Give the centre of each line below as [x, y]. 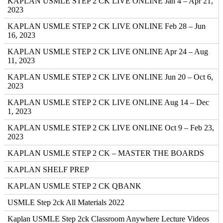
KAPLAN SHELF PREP [48, 170]
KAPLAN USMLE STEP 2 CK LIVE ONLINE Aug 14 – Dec [108, 103]
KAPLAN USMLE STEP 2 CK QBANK [74, 186]
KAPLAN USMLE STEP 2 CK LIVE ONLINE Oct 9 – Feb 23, [111, 128]
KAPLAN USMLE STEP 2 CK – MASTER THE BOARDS [106, 153]
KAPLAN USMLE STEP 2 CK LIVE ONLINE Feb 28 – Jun [107, 26]
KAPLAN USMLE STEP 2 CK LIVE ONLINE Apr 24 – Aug [108, 52]
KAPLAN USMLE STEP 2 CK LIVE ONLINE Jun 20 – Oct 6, [110, 77]
